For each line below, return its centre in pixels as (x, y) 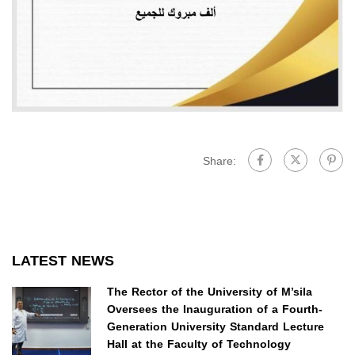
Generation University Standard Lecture (216, 327)
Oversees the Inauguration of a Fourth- (215, 310)
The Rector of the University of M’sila (210, 292)
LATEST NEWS (63, 261)
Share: (219, 162)
